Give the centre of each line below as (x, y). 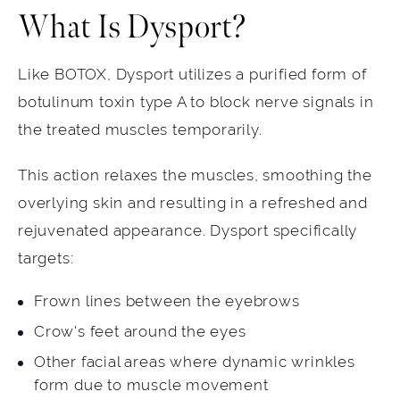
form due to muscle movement (151, 386)
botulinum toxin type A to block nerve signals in (196, 103)
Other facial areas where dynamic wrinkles (195, 362)
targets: (46, 259)
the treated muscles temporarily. (140, 130)
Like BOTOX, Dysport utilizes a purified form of (192, 75)
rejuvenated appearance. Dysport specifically (188, 231)
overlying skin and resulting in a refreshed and (193, 204)
